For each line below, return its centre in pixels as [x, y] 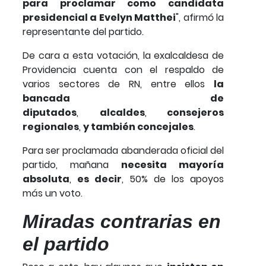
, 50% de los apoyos [173, 179]
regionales [51, 127]
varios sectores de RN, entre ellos [118, 84]
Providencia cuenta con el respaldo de [123, 70]
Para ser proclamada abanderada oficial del [123, 151]
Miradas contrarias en [122, 222]
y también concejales [138, 127]
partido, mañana [66, 165]
